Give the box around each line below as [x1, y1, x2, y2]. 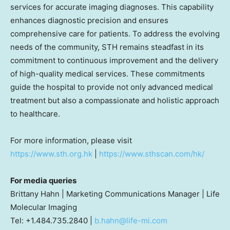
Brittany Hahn [10, 189, 60, 199]
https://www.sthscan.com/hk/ [99, 149, 204, 159]
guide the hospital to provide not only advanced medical [10, 82, 213, 92]
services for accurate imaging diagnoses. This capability [10, 2, 214, 12]
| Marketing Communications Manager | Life [60, 189, 220, 199]
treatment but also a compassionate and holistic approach [10, 95, 219, 106]
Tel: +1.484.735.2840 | [10, 216, 94, 226]
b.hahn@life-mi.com [94, 216, 167, 226]
